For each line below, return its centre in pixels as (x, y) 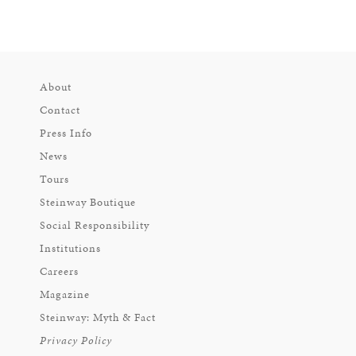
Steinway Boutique (88, 202)
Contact (60, 110)
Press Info (66, 133)
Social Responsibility (95, 225)
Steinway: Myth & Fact (98, 317)
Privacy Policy (76, 341)
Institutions (70, 248)
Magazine (65, 294)
